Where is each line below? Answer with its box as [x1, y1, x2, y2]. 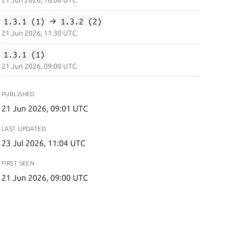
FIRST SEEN [1, 160, 35, 166]
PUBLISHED [1, 91, 35, 97]
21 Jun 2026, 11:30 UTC [1, 29, 77, 37]
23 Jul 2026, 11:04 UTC [1, 138, 85, 148]
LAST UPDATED [1, 125, 46, 132]
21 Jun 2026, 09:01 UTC [1, 104, 88, 113]
